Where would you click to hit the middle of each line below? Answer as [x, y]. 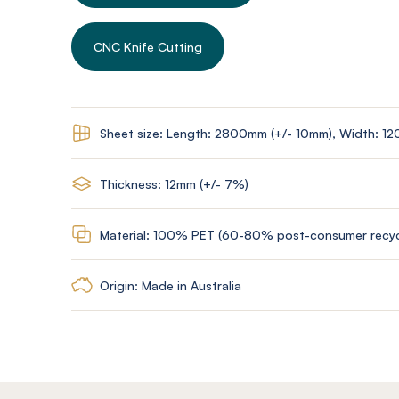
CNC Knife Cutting [148, 47]
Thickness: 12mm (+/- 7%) [174, 183]
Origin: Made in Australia [171, 285]
